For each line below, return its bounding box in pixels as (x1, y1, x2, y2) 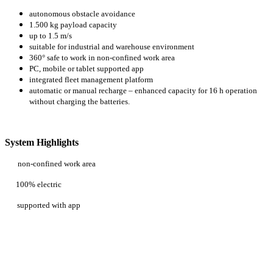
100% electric (5, 180, 62, 190)
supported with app (17, 200, 80, 210)
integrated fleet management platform (29, 75, 153, 85)
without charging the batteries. (29, 97, 130, 107)
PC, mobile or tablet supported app (29, 64, 144, 74)
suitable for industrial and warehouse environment (29, 42, 194, 52)
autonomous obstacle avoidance (29, 9, 135, 19)
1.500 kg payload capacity (29, 20, 117, 30)
